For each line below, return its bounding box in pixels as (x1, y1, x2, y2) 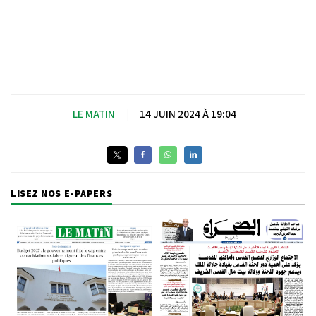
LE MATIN (73, 107, 115, 121)
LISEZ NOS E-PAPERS (11, 186, 113, 200)
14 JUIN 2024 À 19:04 (140, 107, 236, 121)
